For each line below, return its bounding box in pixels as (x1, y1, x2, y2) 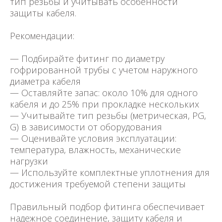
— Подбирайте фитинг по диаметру (10, 53, 165, 65)
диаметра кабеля (10, 75, 81, 88)
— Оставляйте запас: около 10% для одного (10, 87, 198, 99)
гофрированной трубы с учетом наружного (10, 64, 198, 76)
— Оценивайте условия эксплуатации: (10, 132, 176, 145)
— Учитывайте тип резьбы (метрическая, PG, (10, 110, 206, 122)
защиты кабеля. (10, 7, 76, 19)
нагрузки (10, 155, 48, 167)
